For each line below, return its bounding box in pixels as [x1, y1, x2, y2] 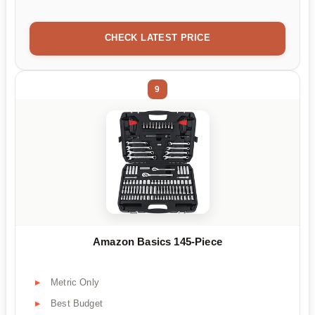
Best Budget [51, 297, 103, 309]
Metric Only [51, 276, 99, 288]
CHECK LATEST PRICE [104, 32, 211, 44]
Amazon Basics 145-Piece [93, 235, 222, 247]
